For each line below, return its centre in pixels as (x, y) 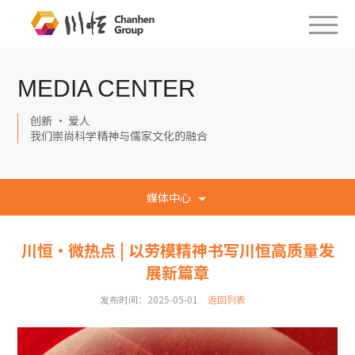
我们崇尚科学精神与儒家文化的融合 (119, 136)
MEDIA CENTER (107, 88)
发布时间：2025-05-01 (149, 299)
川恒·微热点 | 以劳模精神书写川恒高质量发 (177, 250)
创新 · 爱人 (61, 120)
